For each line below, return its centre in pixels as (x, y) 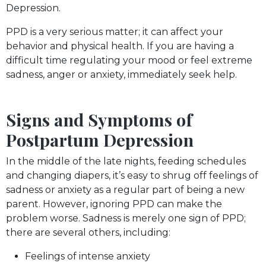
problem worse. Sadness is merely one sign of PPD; (126, 218)
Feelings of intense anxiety (88, 256)
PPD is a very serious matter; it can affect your (115, 31)
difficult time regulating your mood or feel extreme (129, 60)
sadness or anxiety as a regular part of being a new (125, 189)
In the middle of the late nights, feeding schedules (126, 161)
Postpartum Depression (100, 139)
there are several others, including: (88, 232)
